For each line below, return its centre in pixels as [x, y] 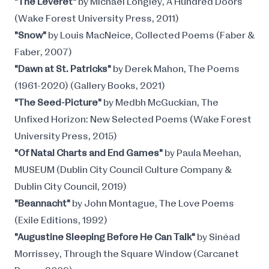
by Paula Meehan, [202, 153]
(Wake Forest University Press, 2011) [97, 19]
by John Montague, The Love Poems [153, 204]
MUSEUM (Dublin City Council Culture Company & [123, 170]
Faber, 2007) [43, 52]
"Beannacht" [43, 204]
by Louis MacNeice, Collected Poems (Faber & [151, 35]
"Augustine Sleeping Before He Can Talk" [106, 237]
